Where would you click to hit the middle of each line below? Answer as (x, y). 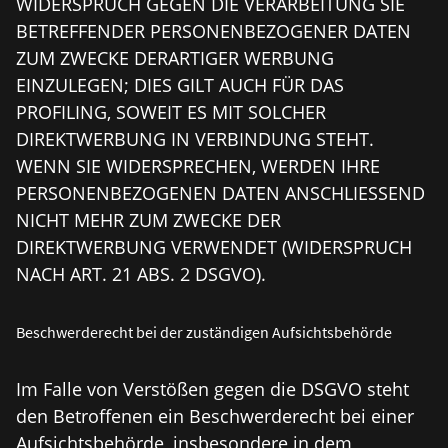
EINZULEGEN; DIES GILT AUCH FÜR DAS (180, 85)
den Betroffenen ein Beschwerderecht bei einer (215, 416)
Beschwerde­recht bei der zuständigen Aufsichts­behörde (204, 332)
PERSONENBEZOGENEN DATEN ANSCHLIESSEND (220, 193)
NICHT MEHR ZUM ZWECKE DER (148, 220)
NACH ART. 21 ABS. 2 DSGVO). (141, 274)
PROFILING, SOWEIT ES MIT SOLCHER (171, 112)
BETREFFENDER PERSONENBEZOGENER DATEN (213, 31)
